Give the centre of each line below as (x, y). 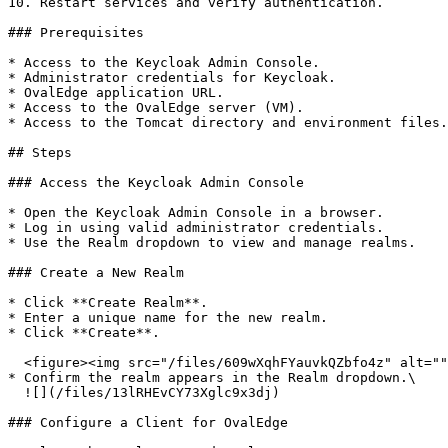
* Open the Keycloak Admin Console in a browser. (196, 212)
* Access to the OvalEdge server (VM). (156, 107)
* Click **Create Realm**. (108, 302)
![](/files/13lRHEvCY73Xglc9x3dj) (16, 392)
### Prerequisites (76, 32)
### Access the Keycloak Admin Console (156, 182)
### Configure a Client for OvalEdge (148, 422)
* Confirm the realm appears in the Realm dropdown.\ (212, 377)
